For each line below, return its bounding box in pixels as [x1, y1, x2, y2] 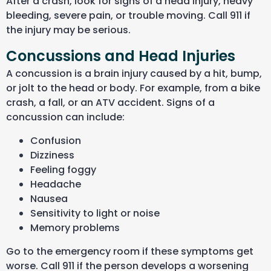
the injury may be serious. [6, 23, 131, 38]
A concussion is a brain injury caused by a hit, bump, [6, 67, 262, 81]
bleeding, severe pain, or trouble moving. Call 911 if [6, 8, 250, 23]
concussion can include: [6, 110, 125, 125]
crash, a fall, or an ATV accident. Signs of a [6, 96, 215, 110]
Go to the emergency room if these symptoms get [6, 244, 253, 258]
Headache [30, 177, 81, 191]
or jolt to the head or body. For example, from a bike [6, 81, 260, 96]
